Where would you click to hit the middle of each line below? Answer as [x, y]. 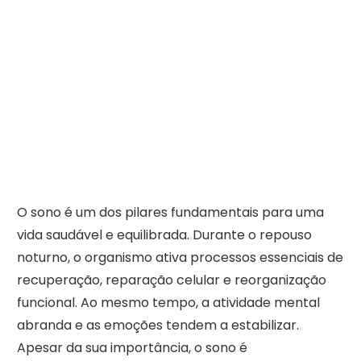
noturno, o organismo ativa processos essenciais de [180, 258]
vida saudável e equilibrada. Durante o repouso [164, 235]
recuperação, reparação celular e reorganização [171, 280]
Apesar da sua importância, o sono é [132, 348]
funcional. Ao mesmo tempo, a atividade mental [168, 303]
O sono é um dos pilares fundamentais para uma [170, 213]
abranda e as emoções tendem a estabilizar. [158, 326]
